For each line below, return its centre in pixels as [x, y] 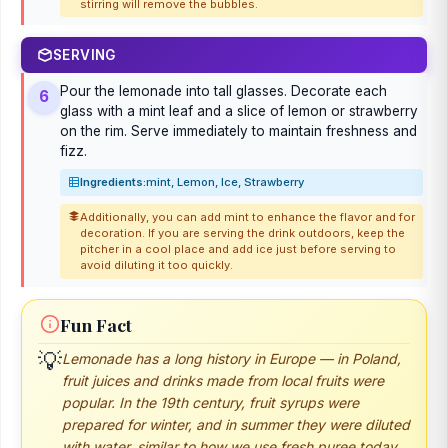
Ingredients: [113, 182]
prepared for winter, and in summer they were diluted [236, 424]
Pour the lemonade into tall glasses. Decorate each [223, 90]
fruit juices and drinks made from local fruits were [223, 380]
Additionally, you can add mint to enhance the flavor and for [247, 217]
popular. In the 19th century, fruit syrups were [210, 402]
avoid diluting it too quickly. [156, 265]
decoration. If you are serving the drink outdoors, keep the [242, 233]
